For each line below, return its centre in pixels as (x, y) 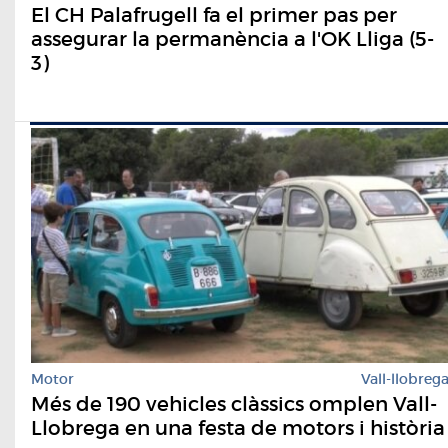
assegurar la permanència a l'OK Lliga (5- (232, 39)
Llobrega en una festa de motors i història (238, 428)
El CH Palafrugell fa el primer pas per (214, 15)
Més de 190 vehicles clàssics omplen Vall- (234, 404)
